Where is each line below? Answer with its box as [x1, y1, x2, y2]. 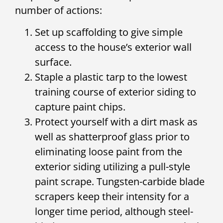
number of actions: [15, 3, 102, 17]
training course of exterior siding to [35, 85, 196, 99]
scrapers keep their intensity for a [35, 189, 189, 203]
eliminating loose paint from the [35, 144, 182, 158]
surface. [35, 55, 72, 69]
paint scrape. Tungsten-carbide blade [35, 174, 205, 188]
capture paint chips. [35, 100, 125, 113]
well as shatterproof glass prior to [35, 129, 190, 143]
